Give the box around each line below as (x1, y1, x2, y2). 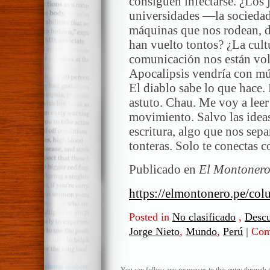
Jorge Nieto (129, 225, 180, 238)
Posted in (129, 211, 172, 224)
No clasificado (172, 211, 236, 224)
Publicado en (129, 163, 199, 177)
